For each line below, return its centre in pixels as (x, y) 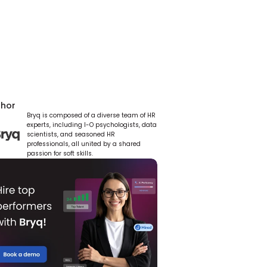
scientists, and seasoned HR (71, 134)
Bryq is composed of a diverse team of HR (91, 115)
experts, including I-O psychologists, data (92, 125)
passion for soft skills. (60, 153)
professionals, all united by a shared (84, 144)
